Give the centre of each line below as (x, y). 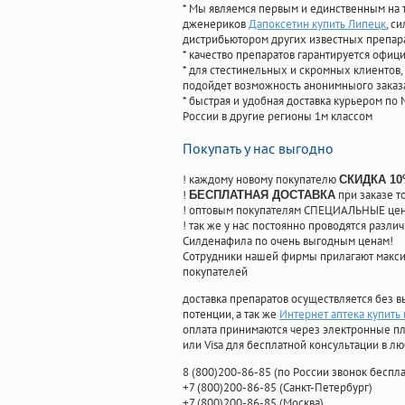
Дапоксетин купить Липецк (317, 24)
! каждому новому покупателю (261, 180)
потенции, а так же (231, 315)
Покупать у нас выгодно (258, 149)
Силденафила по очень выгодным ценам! (288, 241)
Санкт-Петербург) (328, 388)
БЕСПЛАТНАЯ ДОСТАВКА (262, 195)
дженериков (216, 24)
